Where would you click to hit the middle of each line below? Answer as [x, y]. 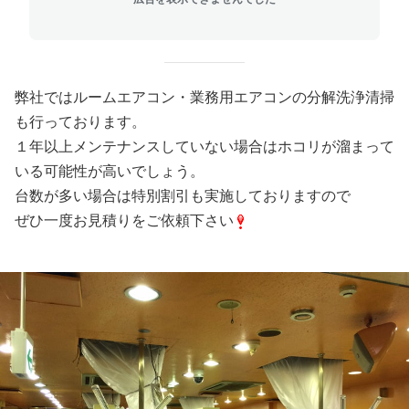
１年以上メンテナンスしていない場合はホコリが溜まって [204, 147]
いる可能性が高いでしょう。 [110, 171]
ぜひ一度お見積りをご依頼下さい [124, 220]
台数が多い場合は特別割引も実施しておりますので [183, 196]
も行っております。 [80, 122]
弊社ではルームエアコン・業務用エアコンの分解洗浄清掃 [204, 97]
